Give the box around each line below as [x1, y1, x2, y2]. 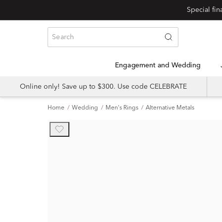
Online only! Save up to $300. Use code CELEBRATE [20, 83, 187, 90]
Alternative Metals [146, 105, 194, 111]
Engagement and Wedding [119, 62, 201, 69]
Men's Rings [106, 105, 138, 111]
